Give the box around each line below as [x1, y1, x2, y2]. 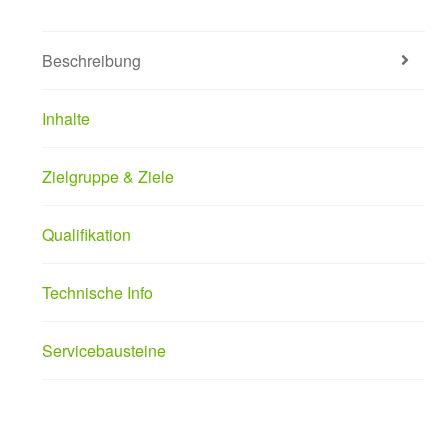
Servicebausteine [41, 338, 166, 362]
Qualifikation [41, 222, 131, 246]
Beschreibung [41, 48, 141, 72]
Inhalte [41, 106, 90, 130]
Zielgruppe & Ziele [41, 164, 174, 188]
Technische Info [41, 280, 153, 304]
